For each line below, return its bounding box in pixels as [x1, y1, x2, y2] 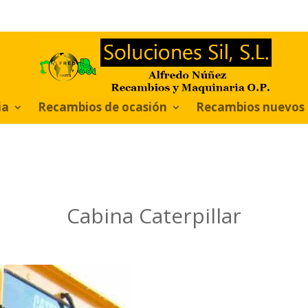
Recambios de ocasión [38, 99, 167, 115]
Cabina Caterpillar [67, 201, 241, 230]
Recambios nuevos [196, 99, 305, 115]
